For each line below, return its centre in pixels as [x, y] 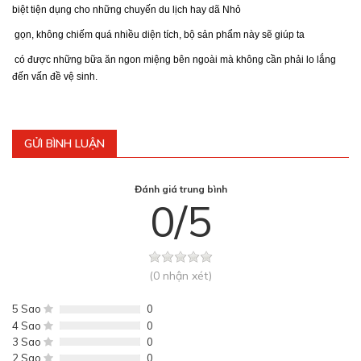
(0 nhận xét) [180, 276]
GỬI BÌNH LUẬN [64, 144]
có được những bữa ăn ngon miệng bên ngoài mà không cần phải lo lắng [175, 60]
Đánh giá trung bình [180, 189]
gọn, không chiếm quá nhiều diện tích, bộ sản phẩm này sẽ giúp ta [158, 35]
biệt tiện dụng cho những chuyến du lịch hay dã [117, 10]
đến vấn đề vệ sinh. [55, 77]
